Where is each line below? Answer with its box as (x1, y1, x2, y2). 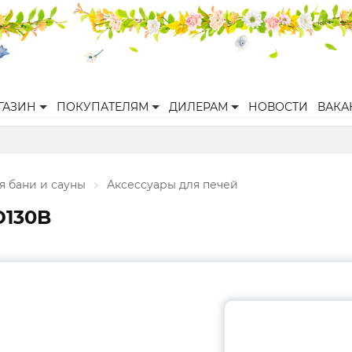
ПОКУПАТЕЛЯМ (57, 100, 148, 114)
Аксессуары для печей (107, 178, 238, 192)
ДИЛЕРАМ (169, 100, 228, 114)
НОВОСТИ (248, 100, 308, 114)
